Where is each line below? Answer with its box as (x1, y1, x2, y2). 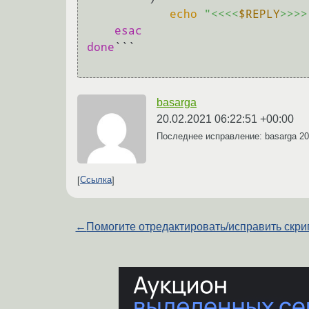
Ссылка (80, 175, 112, 186)
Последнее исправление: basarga (157, 130, 299, 141)
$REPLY (239, 8, 280, 21)
